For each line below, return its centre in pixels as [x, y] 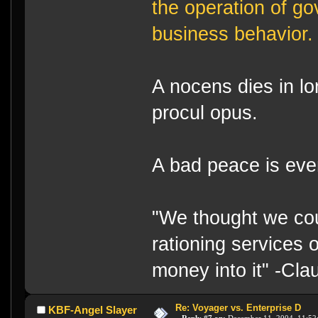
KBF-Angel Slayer [92, 310]
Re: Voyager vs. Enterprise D [238, 308]
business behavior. [233, 34]
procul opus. [205, 113]
